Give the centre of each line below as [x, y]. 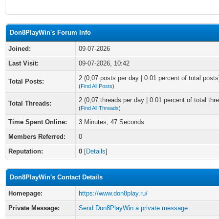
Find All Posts [97, 86]
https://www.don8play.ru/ [113, 193]
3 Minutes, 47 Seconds [111, 122]
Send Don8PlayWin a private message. [134, 208]
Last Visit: [23, 63]
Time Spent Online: [38, 122]
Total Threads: [30, 103]
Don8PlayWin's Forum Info [50, 33]
